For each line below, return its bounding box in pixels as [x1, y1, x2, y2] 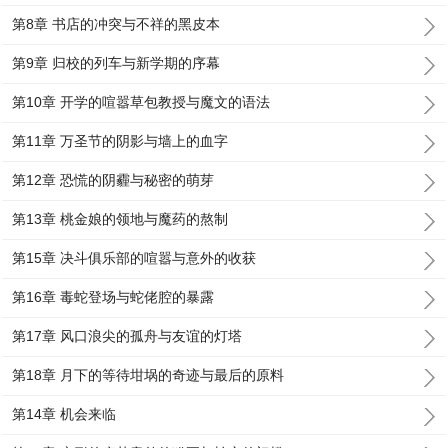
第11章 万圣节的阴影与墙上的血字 [12, 133, 229, 149]
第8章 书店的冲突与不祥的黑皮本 [12, 16, 221, 32]
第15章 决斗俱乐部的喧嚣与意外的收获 [12, 250, 257, 266]
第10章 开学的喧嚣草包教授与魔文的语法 [12, 94, 271, 110]
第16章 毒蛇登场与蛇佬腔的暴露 [12, 289, 215, 305]
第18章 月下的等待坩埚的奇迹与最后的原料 [12, 367, 285, 383]
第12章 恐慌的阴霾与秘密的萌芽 [12, 172, 215, 188]
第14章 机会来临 [12, 406, 117, 422]
